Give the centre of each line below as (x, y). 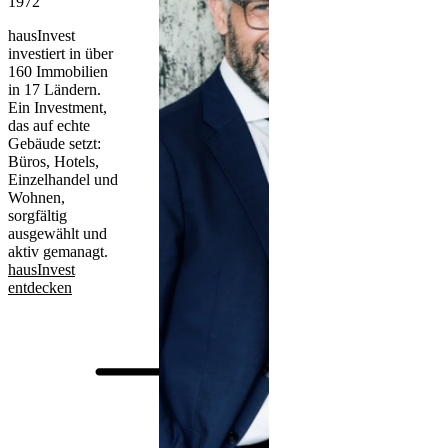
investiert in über (60, 53)
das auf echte (49, 125)
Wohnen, (36, 197)
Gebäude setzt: (54, 143)
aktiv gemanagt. (60, 251)
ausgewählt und (57, 233)
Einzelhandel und (63, 179)
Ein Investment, (57, 107)
